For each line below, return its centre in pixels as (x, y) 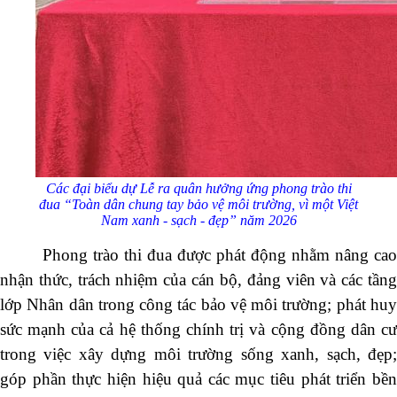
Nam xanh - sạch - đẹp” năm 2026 (198, 220)
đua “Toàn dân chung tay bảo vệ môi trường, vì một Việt (198, 204)
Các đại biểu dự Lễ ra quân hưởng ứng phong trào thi (198, 188)
